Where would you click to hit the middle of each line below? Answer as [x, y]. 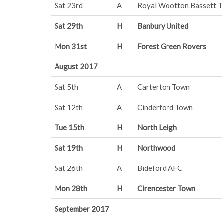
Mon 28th [71, 188]
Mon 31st [71, 46]
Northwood [156, 148]
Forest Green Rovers [172, 46]
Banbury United [163, 26]
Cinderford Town [165, 107]
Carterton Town [164, 87]
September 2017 [82, 209]
